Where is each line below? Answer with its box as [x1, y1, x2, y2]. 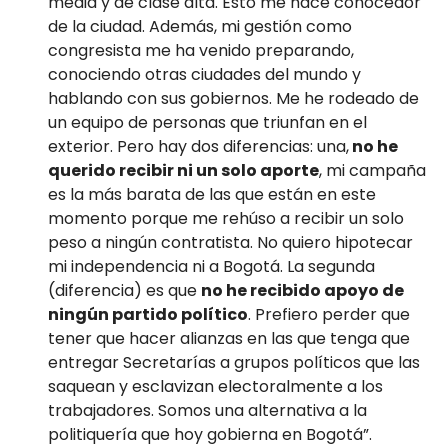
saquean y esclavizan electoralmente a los [48, 374, 383, 398]
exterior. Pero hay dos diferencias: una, [48, 134, 349, 158]
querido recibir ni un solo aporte [48, 158, 319, 182]
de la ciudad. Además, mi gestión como [48, 14, 352, 38]
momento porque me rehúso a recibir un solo [48, 206, 404, 230]
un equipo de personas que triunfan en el [48, 110, 367, 134]
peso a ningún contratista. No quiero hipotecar [48, 230, 413, 254]
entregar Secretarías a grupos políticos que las [48, 350, 420, 374]
